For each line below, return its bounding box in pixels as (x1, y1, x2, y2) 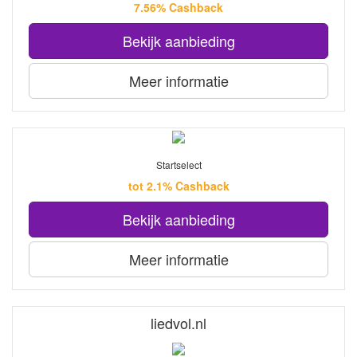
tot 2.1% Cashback (127, 178, 229, 194)
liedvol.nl (151, 312, 206, 334)
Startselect (155, 158, 202, 172)
